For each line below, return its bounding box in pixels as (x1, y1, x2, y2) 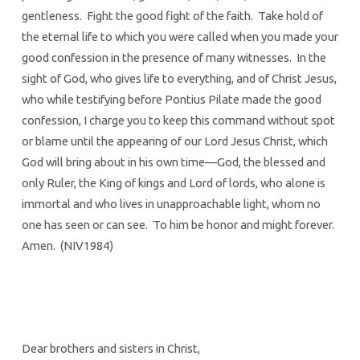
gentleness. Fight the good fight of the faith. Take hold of (21, 8, 323, 22)
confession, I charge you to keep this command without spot (21, 112, 335, 127)
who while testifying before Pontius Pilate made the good (21, 92, 321, 106)
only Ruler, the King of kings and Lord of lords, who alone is (21, 175, 325, 190)
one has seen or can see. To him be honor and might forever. (21, 217, 337, 231)
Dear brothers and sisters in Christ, (21, 342, 200, 356)
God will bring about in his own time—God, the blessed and (21, 154, 325, 169)
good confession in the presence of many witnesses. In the (21, 50, 326, 64)
